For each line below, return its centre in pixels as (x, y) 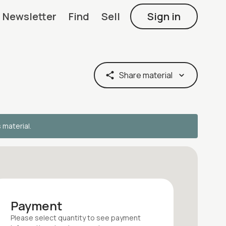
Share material (146, 75)
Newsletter (30, 16)
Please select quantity (49, 217)
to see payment (114, 217)
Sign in (164, 16)
